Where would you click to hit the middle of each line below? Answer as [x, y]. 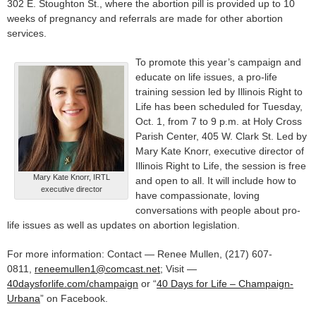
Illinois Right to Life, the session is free [221, 166]
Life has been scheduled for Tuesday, [219, 107]
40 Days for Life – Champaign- [225, 284]
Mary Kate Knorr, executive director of [220, 151]
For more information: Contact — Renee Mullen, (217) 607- [140, 254]
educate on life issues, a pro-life [206, 77]
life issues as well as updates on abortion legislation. [123, 225]
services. [27, 34]
